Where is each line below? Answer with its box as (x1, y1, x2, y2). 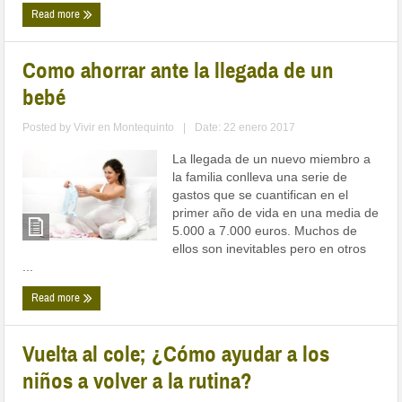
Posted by (22, 121, 74, 135)
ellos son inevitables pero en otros (172, 241, 367, 257)
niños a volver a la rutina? (22, 367, 253, 396)
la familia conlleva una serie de (172, 170, 348, 185)
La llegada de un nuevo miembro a (172, 152, 371, 167)
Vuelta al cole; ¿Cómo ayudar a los (22, 340, 330, 369)
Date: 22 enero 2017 (195, 121, 296, 135)
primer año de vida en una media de (172, 205, 380, 221)
